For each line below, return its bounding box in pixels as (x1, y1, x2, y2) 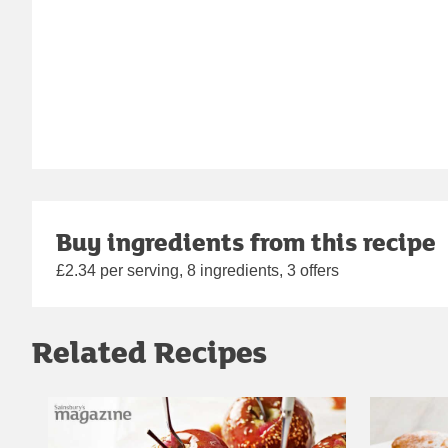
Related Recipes (32, 329, 267, 373)
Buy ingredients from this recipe (56, 223, 436, 259)
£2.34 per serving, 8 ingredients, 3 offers (56, 261, 339, 279)
